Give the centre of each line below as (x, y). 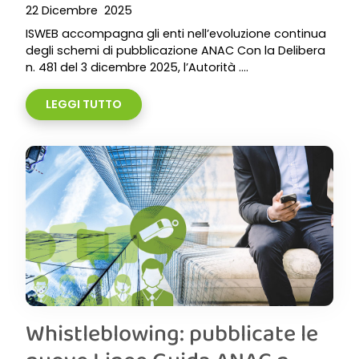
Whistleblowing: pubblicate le (172, 333)
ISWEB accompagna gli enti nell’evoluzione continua (176, 34)
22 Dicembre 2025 (79, 10)
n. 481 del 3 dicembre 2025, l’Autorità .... (137, 67)
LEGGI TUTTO (84, 104)
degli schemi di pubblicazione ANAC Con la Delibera (175, 50)
